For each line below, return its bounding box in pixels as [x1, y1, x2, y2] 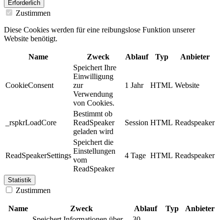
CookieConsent [5, 81, 54, 90]
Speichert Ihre [73, 63, 116, 72]
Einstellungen [73, 147, 115, 156]
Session [125, 118, 148, 127]
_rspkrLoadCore [5, 118, 56, 127]
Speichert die [73, 138, 113, 147]
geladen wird [73, 127, 113, 136]
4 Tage [125, 151, 146, 160]
